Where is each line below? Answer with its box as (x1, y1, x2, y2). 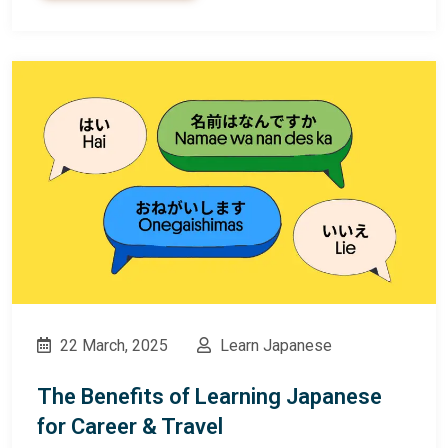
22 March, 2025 (56, 335, 168, 355)
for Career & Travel (37, 413, 223, 439)
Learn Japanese (216, 335, 332, 355)
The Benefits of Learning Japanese (37, 383, 382, 409)
